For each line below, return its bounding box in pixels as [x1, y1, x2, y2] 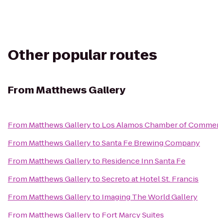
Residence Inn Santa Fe [102, 156, 185, 166]
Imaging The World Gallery [102, 192, 198, 202]
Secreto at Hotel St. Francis [102, 174, 199, 184]
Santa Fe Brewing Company [102, 138, 200, 148]
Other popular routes [8, 46, 157, 65]
